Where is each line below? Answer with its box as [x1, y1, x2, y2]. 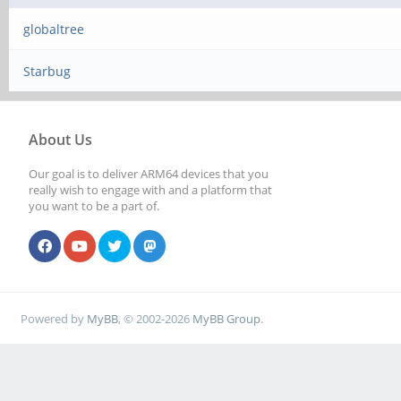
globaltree [23, 21, 85, 38]
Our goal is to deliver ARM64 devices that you [29, 166, 269, 182]
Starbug [23, 63, 72, 80]
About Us [29, 130, 92, 149]
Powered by [21, 310, 88, 327]
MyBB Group [192, 310, 261, 327]
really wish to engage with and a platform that [29, 182, 272, 198]
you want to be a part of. [29, 198, 159, 214]
